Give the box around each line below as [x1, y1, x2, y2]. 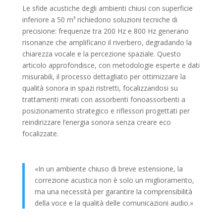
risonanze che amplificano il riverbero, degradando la [22, 38, 192, 47]
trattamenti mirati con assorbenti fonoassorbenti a [22, 95, 185, 104]
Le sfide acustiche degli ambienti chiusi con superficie [22, 3, 193, 13]
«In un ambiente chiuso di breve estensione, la [34, 164, 183, 173]
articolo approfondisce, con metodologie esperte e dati [22, 60, 200, 70]
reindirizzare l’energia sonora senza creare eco [22, 117, 171, 127]
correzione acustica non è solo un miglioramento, [34, 175, 194, 185]
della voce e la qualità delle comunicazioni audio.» [34, 198, 193, 208]
